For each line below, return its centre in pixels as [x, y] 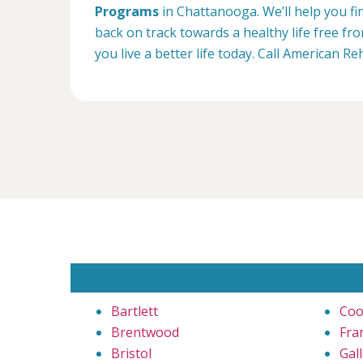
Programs [127, 11]
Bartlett [135, 311]
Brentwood [145, 332]
